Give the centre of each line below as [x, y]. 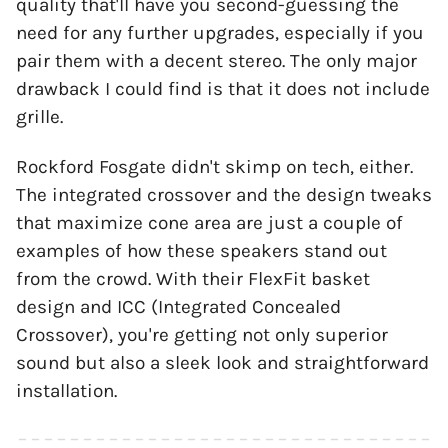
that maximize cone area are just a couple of [209, 223]
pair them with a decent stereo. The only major [216, 61]
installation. [66, 391]
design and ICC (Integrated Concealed [178, 307]
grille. [39, 117]
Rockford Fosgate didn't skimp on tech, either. [214, 167]
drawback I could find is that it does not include [223, 89]
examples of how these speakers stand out [201, 251]
